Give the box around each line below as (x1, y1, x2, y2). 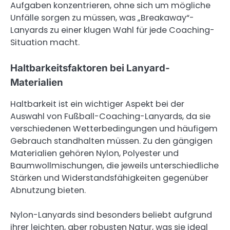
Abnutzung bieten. (10, 184, 86, 197)
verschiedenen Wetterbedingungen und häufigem (10, 123, 218, 135)
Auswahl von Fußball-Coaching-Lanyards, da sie (10, 110, 210, 123)
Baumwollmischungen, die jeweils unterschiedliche (10, 160, 219, 172)
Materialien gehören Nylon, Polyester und (10, 147, 179, 160)
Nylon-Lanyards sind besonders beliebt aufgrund (10, 209, 212, 221)
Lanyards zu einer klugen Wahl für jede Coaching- (10, 24, 215, 36)
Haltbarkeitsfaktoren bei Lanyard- (10, 62, 170, 74)
